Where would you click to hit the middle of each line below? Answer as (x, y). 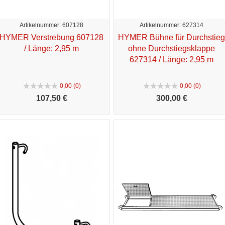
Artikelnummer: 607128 (51, 25)
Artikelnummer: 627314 (172, 25)
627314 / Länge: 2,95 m (172, 59)
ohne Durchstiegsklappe (172, 48)
